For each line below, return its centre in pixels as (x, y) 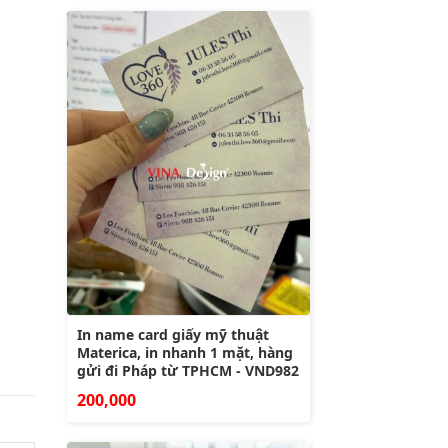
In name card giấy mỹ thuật (173, 334)
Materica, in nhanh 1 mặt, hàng (185, 352)
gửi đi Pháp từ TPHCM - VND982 (188, 370)
